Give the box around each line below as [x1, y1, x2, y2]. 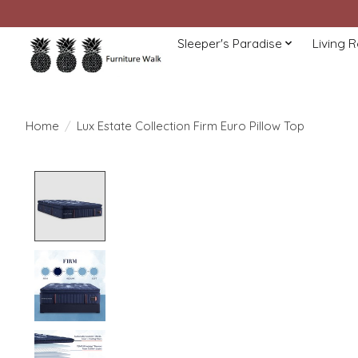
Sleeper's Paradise [177, 35, 282, 51]
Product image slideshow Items [113, 170, 315, 189]
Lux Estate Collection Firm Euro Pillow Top [76, 117, 304, 133]
